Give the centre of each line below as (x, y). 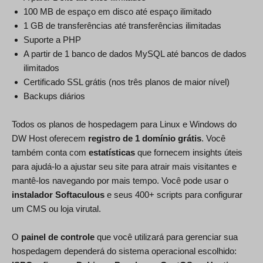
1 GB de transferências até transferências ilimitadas (122, 25)
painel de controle (58, 237)
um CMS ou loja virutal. (56, 208)
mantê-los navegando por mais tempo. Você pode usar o (120, 180)
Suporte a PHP (52, 39)
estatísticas (112, 152)
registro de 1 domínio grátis (145, 138)
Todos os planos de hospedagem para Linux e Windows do (124, 124)
